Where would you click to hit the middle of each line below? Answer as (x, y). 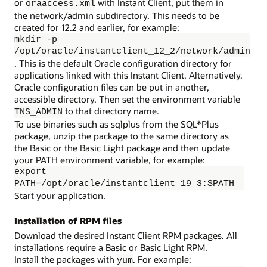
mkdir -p (36, 40)
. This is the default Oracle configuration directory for (123, 63)
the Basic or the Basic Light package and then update (122, 148)
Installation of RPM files (68, 220)
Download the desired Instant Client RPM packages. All (126, 235)
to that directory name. (111, 111)
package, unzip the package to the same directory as (122, 136)
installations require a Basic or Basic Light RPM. (111, 247)
